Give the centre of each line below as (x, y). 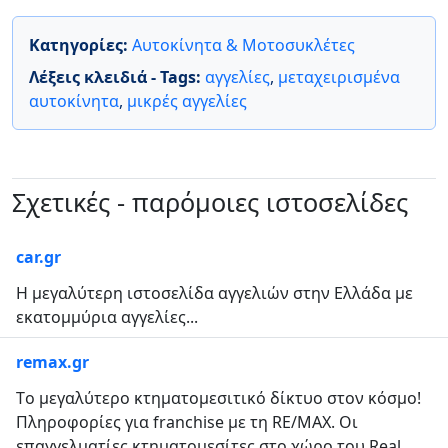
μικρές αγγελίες (187, 101)
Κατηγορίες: (80, 45)
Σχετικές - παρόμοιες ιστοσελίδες (210, 202)
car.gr (38, 257)
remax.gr (52, 362)
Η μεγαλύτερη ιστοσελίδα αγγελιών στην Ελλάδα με (214, 293)
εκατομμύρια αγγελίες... (107, 317)
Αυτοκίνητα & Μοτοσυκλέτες (243, 45)
